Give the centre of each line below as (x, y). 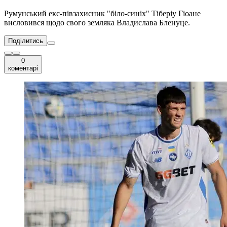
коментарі (23, 68)
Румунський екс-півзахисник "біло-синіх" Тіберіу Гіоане (102, 14)
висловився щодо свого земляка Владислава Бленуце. (97, 23)
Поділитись (26, 41)
